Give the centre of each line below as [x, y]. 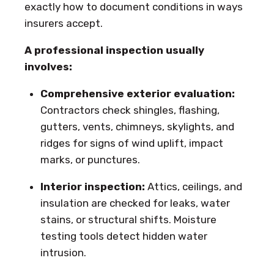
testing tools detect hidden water [124, 236]
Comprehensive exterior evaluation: [137, 93]
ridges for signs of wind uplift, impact [131, 143]
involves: [48, 66]
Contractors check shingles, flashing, [130, 110]
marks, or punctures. [90, 159]
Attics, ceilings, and [193, 186]
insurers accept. [64, 23]
